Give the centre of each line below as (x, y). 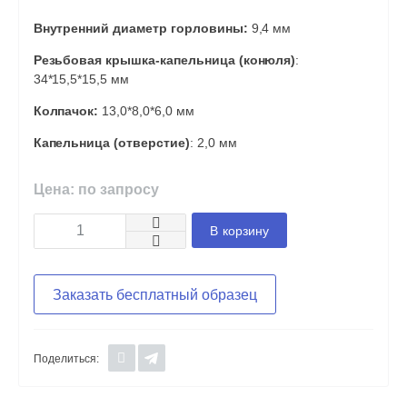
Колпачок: (68, 111)
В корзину (240, 232)
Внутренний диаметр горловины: (142, 29)
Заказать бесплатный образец (154, 295)
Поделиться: (66, 359)
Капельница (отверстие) (111, 143)
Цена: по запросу (96, 190)
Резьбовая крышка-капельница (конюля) (164, 60)
